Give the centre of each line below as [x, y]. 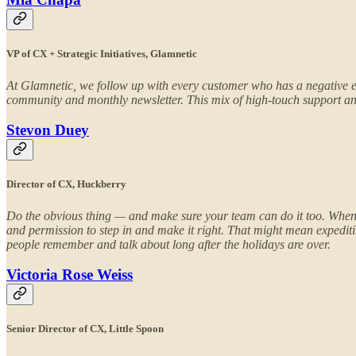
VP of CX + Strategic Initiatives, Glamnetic [102, 54]
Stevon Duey [48, 130]
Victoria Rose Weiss [70, 275]
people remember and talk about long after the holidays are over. [168, 244]
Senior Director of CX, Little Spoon [85, 329]
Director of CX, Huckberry [66, 184]
